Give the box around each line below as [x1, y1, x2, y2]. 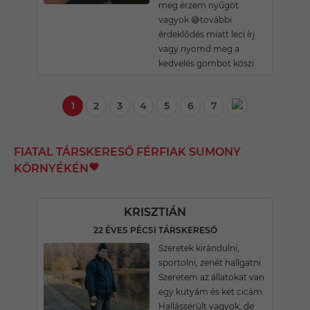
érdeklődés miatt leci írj [158, 29, 255, 39]
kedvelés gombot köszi [158, 58, 254, 69]
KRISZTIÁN [124, 206, 186, 219]
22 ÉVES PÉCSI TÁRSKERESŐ [93, 225, 217, 235]
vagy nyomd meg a [158, 44, 239, 54]
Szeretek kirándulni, [158, 243, 239, 253]
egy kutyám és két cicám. [158, 286, 264, 297]
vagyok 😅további [158, 15, 232, 25]
